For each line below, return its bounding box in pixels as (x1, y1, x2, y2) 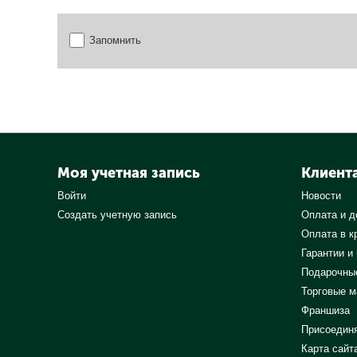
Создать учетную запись (57, 209, 178, 222)
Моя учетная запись (57, 164, 200, 182)
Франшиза (301, 304, 351, 317)
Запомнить (89, 34, 142, 47)
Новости (301, 190, 342, 202)
